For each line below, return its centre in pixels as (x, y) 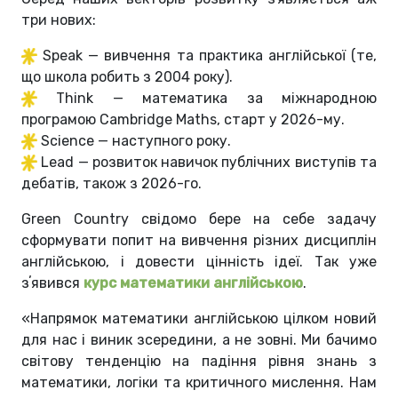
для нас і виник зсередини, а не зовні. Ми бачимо (199, 339)
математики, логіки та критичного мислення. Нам (199, 382)
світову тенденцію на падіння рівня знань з (199, 361)
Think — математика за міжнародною (217, 98)
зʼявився (52, 283)
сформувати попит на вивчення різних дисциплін (199, 240)
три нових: (59, 20)
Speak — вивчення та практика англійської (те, (210, 55)
